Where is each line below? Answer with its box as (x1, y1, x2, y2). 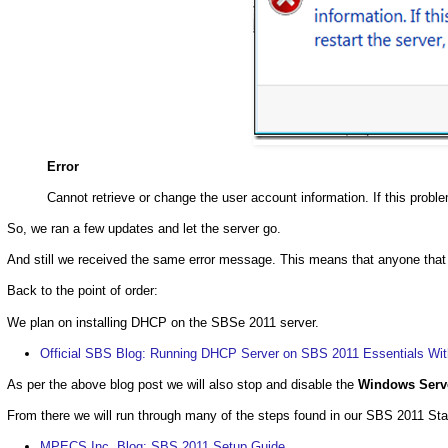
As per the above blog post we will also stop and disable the (7, 377, 358, 393)
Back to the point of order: (7, 283, 158, 299)
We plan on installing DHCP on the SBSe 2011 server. (7, 314, 319, 330)
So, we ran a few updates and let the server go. (7, 221, 281, 237)
